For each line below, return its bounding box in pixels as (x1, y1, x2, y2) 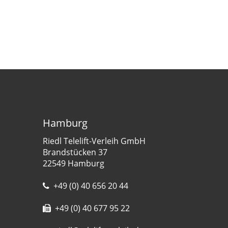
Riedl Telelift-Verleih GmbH (42, 135, 146, 147)
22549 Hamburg (42, 158, 104, 169)
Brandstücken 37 (42, 147, 107, 158)
